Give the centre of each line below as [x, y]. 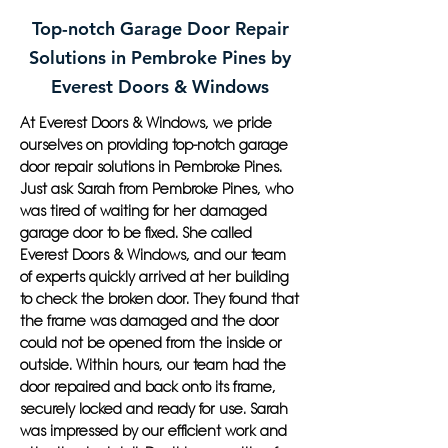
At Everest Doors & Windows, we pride [146, 123]
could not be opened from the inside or [151, 343]
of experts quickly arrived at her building [154, 277]
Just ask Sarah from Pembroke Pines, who [156, 189]
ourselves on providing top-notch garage [154, 145]
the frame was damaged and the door [149, 321]
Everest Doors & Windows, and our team [153, 255]
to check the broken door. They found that [159, 299]
